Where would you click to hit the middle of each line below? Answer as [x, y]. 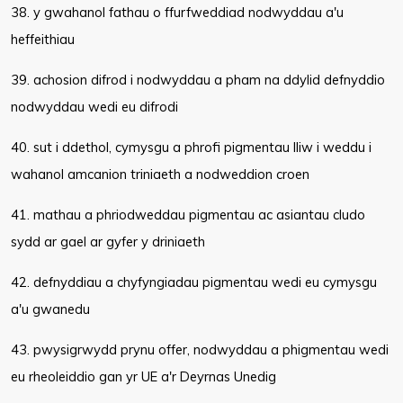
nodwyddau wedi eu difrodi [94, 107]
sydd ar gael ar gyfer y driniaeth [108, 242]
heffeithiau [43, 39]
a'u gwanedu [50, 309]
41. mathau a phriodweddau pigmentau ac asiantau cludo [188, 215]
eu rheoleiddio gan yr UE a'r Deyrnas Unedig [143, 376]
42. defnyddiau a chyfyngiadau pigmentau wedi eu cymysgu [194, 282]
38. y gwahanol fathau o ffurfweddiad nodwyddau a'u [177, 12]
